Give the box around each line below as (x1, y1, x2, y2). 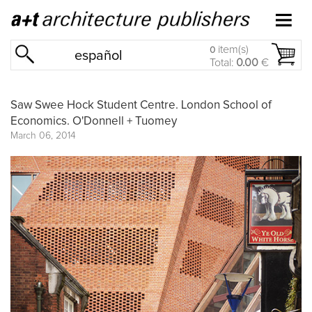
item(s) (215, 44, 249, 55)
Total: (210, 57, 236, 68)
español (75, 49, 123, 63)
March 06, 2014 (10, 130, 76, 141)
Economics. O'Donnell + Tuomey (10, 115, 177, 127)
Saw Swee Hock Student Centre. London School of (10, 99, 272, 111)
